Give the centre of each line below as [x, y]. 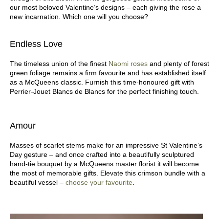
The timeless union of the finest [59, 63]
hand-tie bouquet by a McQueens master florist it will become [104, 164]
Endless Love [36, 44]
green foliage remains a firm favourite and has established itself [108, 73]
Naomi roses [129, 63]
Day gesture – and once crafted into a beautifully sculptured [102, 154]
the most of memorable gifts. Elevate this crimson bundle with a [108, 173]
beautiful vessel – [38, 182]
